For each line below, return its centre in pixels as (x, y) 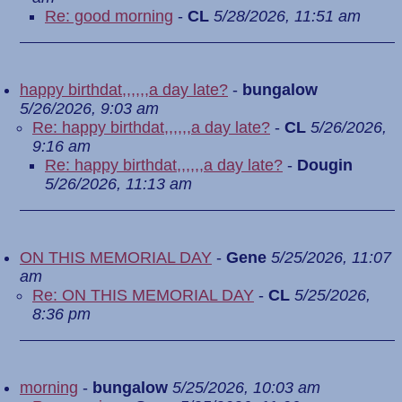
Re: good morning (109, 16)
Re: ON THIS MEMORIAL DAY (143, 295)
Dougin (325, 165)
